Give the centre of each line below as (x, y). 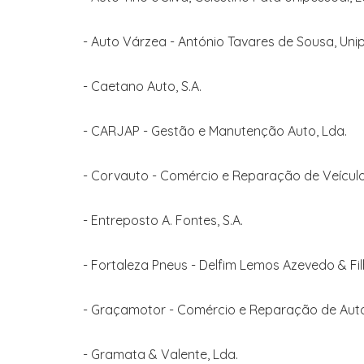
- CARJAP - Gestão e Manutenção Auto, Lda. (215, 131)
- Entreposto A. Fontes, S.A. (163, 220)
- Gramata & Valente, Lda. (160, 354)
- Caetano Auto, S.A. (142, 86)
